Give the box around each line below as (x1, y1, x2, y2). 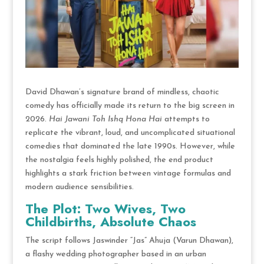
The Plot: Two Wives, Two (25, 199, 186, 218)
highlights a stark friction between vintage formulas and (25, 169, 231, 178)
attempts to (161, 114, 210, 124)
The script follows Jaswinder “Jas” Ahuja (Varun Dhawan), (25, 236, 233, 245)
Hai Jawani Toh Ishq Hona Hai (48, 114, 162, 124)
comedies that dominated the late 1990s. (25, 141, 177, 151)
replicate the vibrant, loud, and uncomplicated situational (25, 128, 235, 137)
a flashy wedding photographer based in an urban (25, 249, 206, 259)
